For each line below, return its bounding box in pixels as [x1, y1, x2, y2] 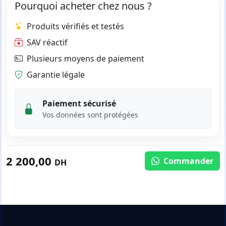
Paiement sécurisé [42, 98, 116, 109]
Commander [161, 155, 213, 167]
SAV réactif [27, 37, 68, 48]
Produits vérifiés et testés [27, 21, 124, 32]
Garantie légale [27, 69, 85, 81]
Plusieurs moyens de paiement [27, 53, 144, 65]
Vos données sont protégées [42, 110, 138, 120]
